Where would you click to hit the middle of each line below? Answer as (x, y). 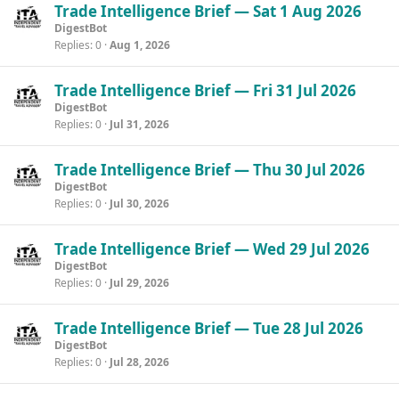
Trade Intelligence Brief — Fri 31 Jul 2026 (205, 90)
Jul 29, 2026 (139, 283)
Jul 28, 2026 (139, 362)
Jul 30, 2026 (139, 204)
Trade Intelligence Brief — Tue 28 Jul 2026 (209, 328)
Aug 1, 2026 (140, 45)
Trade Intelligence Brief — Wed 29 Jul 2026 (212, 249)
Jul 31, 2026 (139, 124)
